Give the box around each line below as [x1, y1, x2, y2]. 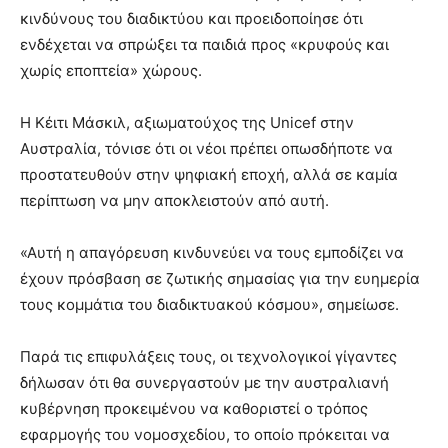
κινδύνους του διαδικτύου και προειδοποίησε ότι [20, 8, 363, 28]
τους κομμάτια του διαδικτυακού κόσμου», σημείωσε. [20, 294, 399, 314]
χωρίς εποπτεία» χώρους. [20, 60, 202, 80]
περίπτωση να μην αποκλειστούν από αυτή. [20, 190, 329, 210]
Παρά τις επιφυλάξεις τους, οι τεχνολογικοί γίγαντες [20, 346, 397, 366]
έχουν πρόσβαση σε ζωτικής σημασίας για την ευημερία [20, 268, 420, 288]
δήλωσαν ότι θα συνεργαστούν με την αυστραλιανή [20, 372, 389, 392]
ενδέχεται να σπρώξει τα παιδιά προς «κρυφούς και [20, 34, 389, 54]
